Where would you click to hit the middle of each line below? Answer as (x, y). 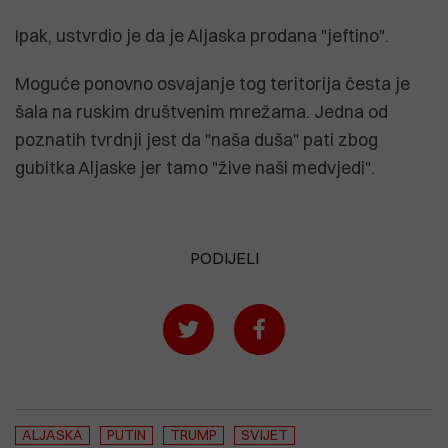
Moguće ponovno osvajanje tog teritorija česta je (212, 83)
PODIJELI (224, 257)
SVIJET (264, 434)
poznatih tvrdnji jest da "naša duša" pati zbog (196, 139)
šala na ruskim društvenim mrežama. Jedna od (201, 111)
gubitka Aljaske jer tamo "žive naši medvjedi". (195, 167)
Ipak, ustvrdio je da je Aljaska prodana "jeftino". (202, 35)
